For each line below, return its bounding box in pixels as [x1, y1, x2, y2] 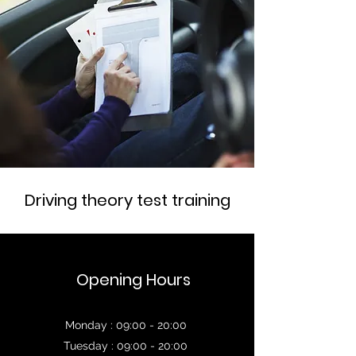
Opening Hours [76, 269, 191, 291]
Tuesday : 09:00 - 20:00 [64, 339, 191, 352]
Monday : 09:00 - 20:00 [64, 319, 190, 331]
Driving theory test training [24, 189, 230, 211]
